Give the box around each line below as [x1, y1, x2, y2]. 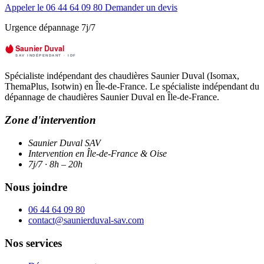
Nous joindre [5, 180, 67, 193]
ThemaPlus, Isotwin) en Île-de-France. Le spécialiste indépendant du [5, 81, 259, 92]
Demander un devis [105, 2, 177, 13]
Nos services [5, 236, 62, 249]
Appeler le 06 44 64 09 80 [5, 2, 105, 13]
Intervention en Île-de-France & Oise [28, 148, 167, 159]
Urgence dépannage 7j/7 [5, 22, 95, 33]
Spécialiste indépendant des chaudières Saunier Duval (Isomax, [5, 71, 239, 81]
